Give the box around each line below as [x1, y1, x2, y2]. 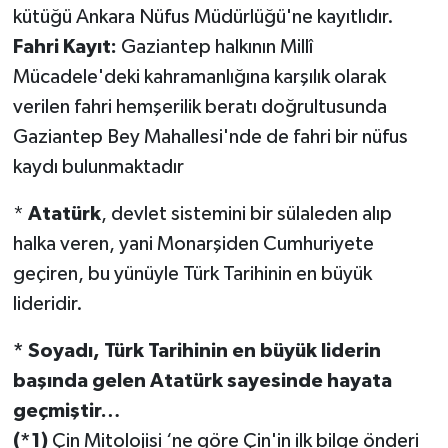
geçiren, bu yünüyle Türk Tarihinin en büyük [12, 264, 372, 285]
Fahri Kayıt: [12, 37, 117, 58]
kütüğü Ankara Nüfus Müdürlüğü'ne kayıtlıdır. [12, 7, 394, 28]
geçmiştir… [12, 401, 120, 422]
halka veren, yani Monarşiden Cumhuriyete [12, 234, 374, 255]
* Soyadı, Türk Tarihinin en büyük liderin [12, 341, 381, 362]
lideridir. [12, 294, 83, 315]
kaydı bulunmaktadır [12, 157, 184, 178]
